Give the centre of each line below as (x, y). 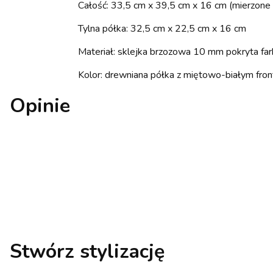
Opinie (40, 105)
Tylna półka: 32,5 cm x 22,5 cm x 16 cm (162, 28)
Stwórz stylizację (87, 251)
